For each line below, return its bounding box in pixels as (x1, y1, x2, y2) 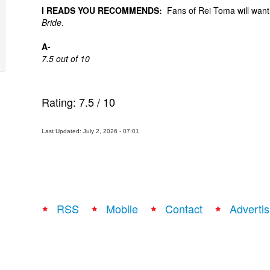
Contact (165, 201, 202, 216)
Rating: (42, 94, 79, 110)
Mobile (106, 201, 138, 216)
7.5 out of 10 (42, 52, 90, 64)
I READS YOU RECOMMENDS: (42, 4, 162, 16)
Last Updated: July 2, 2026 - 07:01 (42, 128, 139, 134)
